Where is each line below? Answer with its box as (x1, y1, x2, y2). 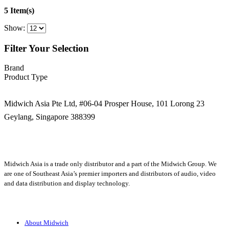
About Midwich (25, 219, 68, 227)
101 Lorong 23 (156, 99, 204, 108)
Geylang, (4, 112, 36, 122)
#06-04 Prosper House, (79, 99, 156, 108)
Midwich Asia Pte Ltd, (4, 99, 79, 108)
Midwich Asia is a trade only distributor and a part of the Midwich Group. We (4, 160, 217, 168)
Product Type (4, 73, 48, 82)
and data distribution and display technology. (4, 179, 130, 188)
